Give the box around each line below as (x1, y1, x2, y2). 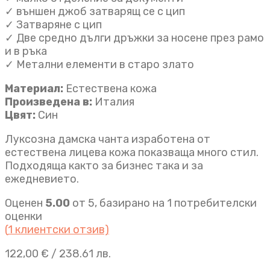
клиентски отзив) (13, 222, 109, 236)
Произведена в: (5, 95, 95, 108)
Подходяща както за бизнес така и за (5, 159, 203, 172)
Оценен (5, 196, 45, 210)
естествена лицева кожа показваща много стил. (5, 145, 259, 159)
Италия (95, 95, 134, 108)
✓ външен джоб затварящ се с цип (5, 4, 185, 18)
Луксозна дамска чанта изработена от (5, 132, 210, 146)
